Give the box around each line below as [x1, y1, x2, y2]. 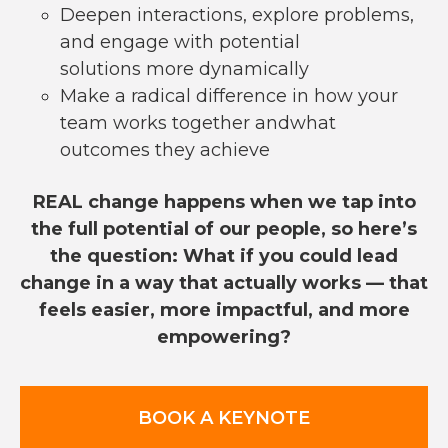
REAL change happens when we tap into [32, 191, 416, 214]
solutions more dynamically [60, 58, 309, 81]
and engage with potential [60, 31, 300, 54]
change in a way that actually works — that [20, 272, 428, 295]
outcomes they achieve [60, 139, 270, 162]
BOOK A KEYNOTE [138, 406, 310, 429]
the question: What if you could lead [50, 245, 398, 268]
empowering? [157, 326, 291, 349]
